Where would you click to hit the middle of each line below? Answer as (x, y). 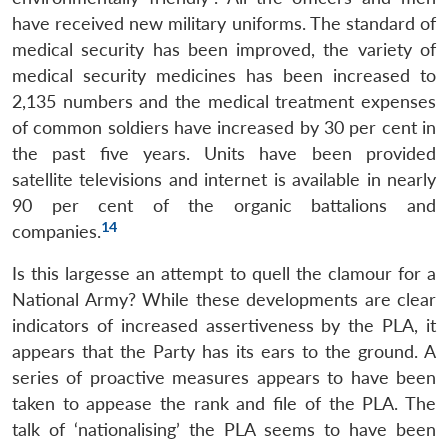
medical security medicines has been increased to (224, 75)
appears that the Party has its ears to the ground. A (224, 351)
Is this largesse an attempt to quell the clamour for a (224, 273)
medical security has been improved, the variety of (224, 49)
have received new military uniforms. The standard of (224, 23)
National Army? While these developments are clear (224, 299)
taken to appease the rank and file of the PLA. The (224, 403)
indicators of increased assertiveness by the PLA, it (224, 325)
